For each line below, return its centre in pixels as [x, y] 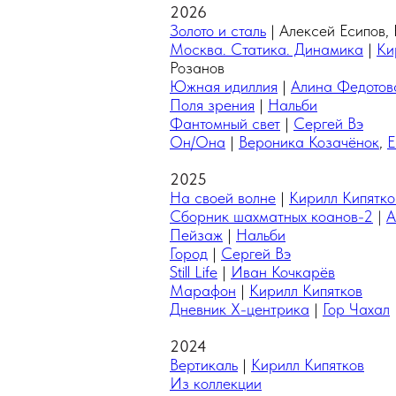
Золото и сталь [218, 30]
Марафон [203, 290]
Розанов [197, 68]
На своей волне [223, 198]
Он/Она [198, 142]
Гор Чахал [356, 309]
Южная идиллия [224, 86]
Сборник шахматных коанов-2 [271, 216]
